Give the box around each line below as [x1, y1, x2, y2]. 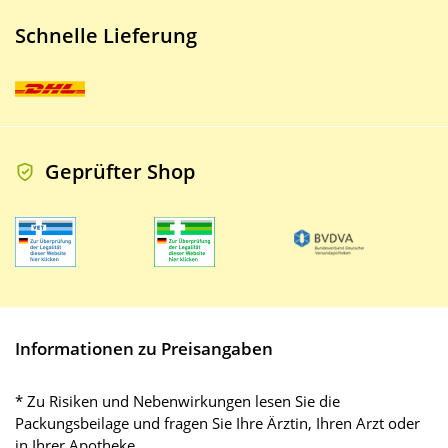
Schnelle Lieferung [15, 22, 197, 50]
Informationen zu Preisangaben [15, 337, 273, 361]
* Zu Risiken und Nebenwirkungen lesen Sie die [15, 391, 340, 412]
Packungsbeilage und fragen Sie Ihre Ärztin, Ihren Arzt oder [15, 413, 420, 434]
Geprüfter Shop [45, 158, 195, 186]
